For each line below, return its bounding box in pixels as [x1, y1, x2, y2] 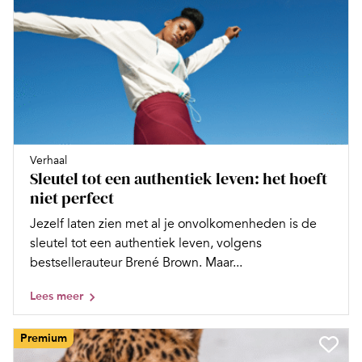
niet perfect [30, 186, 114, 209]
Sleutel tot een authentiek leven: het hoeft [30, 166, 327, 190]
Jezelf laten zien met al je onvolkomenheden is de [30, 215, 317, 232]
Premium [20, 330, 67, 345]
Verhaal [30, 153, 67, 167]
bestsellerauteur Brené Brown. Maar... [30, 254, 242, 271]
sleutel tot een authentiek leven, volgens [30, 234, 262, 251]
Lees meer [30, 288, 83, 303]
